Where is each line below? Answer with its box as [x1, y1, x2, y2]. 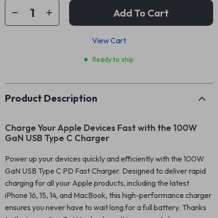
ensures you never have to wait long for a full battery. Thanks [5, 202, 206, 212]
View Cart [92, 36, 126, 45]
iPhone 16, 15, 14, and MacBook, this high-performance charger [5, 190, 212, 200]
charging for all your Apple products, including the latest [5, 178, 189, 188]
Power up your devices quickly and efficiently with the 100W [5, 154, 204, 163]
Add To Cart [113, 6, 169, 19]
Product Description [5, 92, 97, 104]
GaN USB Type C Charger [5, 132, 109, 144]
